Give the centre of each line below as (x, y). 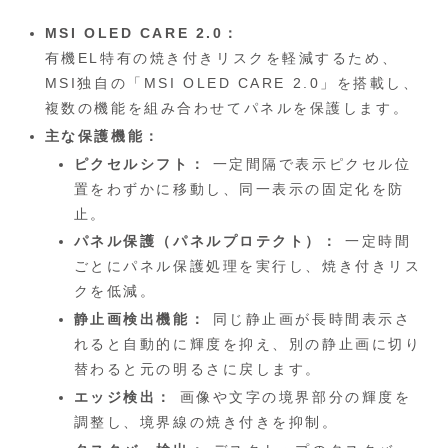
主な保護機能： (102, 135)
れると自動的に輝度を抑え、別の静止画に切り (247, 344)
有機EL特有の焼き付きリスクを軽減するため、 (221, 58)
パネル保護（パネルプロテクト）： (206, 241)
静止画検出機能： (140, 319)
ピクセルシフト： (140, 163)
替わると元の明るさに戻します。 (197, 369)
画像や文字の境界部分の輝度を (292, 397)
